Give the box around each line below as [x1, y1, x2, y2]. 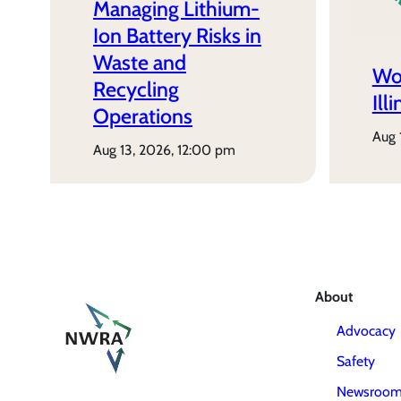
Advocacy [337, 322, 396, 340]
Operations [93, 104, 192, 130]
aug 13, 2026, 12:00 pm [102, 141, 235, 159]
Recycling [93, 77, 179, 103]
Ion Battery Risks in [93, 23, 261, 49]
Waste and [93, 50, 186, 76]
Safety [337, 353, 375, 371]
